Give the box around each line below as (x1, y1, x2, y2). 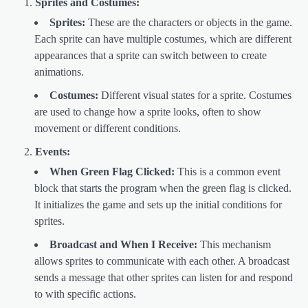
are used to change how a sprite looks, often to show (34, 106, 261, 118)
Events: (35, 146, 70, 158)
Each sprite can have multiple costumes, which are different (34, 33, 291, 45)
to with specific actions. (34, 288, 136, 300)
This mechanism (197, 239, 271, 251)
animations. (34, 66, 84, 78)
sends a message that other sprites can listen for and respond (34, 272, 293, 284)
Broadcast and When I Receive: (49, 239, 197, 251)
